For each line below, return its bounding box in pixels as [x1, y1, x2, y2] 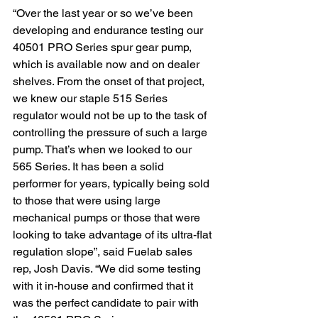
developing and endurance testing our [13, 23, 206, 37]
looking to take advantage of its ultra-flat [13, 228, 214, 241]
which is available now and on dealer [13, 57, 202, 71]
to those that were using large [13, 194, 163, 207]
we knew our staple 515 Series [13, 92, 170, 105]
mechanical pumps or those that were [13, 211, 203, 224]
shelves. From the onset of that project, [13, 75, 207, 88]
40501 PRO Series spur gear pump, [13, 40, 194, 54]
